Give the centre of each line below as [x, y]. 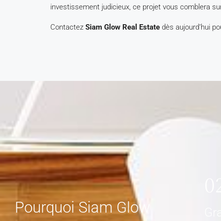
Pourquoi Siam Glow [82, 207]
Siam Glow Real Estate [123, 27]
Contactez [68, 27]
